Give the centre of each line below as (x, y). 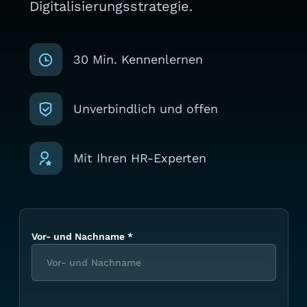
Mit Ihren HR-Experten (139, 158)
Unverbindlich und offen (145, 109)
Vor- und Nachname (79, 237)
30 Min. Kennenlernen (138, 60)
